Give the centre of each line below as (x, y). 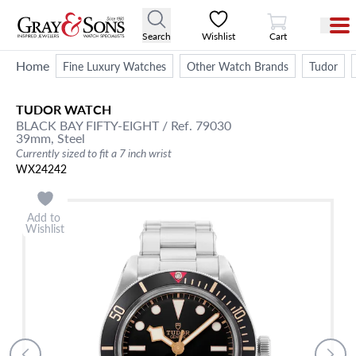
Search (157, 36)
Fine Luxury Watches (114, 66)
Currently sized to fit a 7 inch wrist (94, 153)
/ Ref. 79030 (195, 125)
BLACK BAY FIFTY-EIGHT (87, 125)
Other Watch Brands (238, 66)
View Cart (297, 13)
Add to (45, 217)
